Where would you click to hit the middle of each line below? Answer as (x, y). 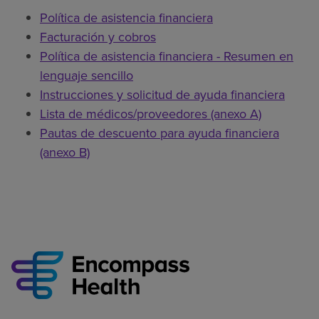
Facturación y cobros (98, 37)
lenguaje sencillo (87, 75)
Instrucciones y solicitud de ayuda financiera (162, 94)
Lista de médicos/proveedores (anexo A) (151, 114)
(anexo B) (65, 152)
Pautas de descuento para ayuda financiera (159, 133)
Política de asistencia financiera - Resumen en (167, 56)
